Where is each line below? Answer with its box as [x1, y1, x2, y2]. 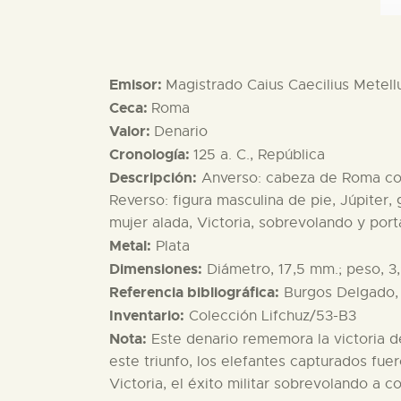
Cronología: [109, 145, 193, 165]
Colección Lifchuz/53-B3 [184, 307, 356, 326]
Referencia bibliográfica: [109, 283, 279, 303]
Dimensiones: [109, 260, 202, 279]
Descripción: [109, 168, 197, 188]
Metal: [109, 236, 151, 256]
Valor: [109, 122, 154, 141]
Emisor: [109, 75, 166, 95]
